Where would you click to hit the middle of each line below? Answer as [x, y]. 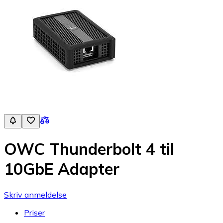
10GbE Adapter [62, 169]
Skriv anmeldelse [35, 194]
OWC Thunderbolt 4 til [89, 149]
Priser [34, 212]
